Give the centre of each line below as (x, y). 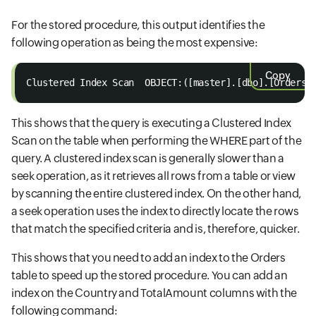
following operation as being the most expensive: (135, 42)
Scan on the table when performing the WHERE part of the (157, 140)
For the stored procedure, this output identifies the (138, 25)
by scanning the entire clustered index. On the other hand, (157, 193)
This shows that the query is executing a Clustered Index (151, 123)
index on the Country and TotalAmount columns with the (154, 293)
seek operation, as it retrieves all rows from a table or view (154, 176)
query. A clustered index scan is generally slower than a (148, 158)
